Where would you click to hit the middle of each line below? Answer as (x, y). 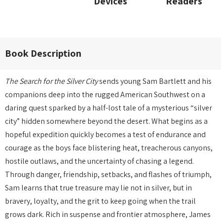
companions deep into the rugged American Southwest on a (105, 94)
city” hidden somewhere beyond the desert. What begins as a (106, 121)
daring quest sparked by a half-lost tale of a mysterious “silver (109, 108)
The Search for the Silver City (51, 81)
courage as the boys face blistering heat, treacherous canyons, (109, 148)
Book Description (43, 53)
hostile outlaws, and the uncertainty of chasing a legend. (99, 161)
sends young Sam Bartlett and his (155, 81)
